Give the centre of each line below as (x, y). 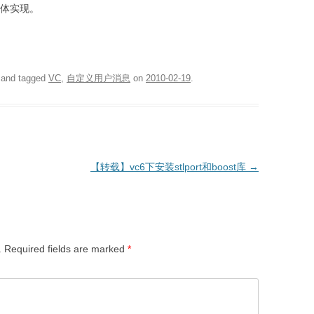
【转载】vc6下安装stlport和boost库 (169, 167)
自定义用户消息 (98, 78)
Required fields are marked (66, 249)
